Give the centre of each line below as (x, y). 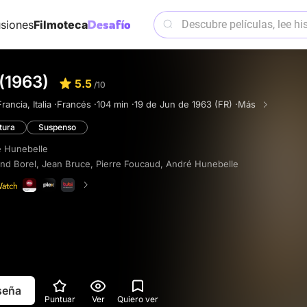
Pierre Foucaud (128, 164)
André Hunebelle (202, 164)
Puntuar (60, 299)
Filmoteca (60, 25)
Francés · (77, 104)
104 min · (115, 104)
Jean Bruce (66, 164)
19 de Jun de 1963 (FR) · (186, 104)
